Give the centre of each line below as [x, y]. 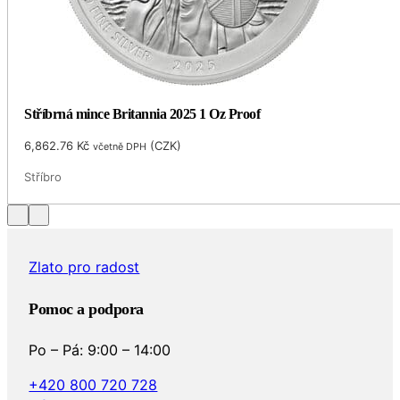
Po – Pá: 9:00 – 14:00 [100, 371]
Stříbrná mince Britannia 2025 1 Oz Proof [142, 113]
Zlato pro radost [84, 288]
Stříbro [43, 176]
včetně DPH [120, 146]
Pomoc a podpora [86, 329]
